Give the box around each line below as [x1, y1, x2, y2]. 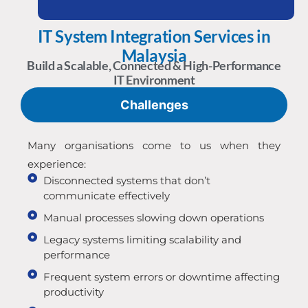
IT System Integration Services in [37, 26, 271, 47]
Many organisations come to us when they [27, 139, 280, 153]
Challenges [120, 98, 188, 113]
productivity [43, 285, 104, 299]
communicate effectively [43, 189, 170, 203]
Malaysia [121, 45, 187, 66]
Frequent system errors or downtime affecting [43, 270, 280, 284]
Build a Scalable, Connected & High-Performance [27, 58, 281, 74]
